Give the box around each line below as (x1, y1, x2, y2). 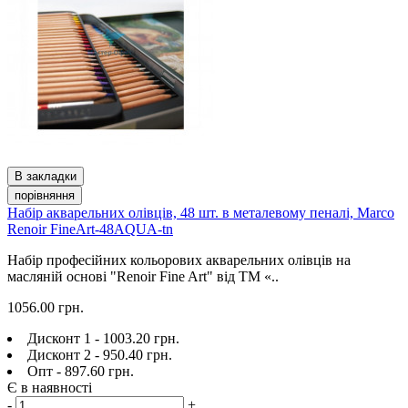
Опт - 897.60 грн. (27, 362, 134, 379)
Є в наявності (7, 379, 92, 395)
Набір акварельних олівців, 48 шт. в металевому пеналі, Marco (7, 204, 394, 220)
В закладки (15, 168, 76, 183)
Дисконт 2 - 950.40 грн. (27, 346, 172, 362)
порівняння (15, 188, 75, 202)
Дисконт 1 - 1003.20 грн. (27, 330, 179, 346)
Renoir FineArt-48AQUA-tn (7, 220, 173, 237)
